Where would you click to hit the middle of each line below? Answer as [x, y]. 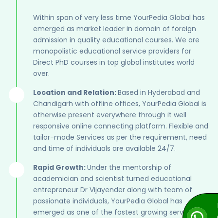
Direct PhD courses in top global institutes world [114, 62]
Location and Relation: [75, 92]
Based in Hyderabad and [159, 92]
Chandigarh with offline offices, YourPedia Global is [120, 103]
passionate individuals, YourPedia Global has [108, 201]
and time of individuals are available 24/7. [104, 148]
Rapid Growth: [60, 167]
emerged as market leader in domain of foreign [115, 28]
